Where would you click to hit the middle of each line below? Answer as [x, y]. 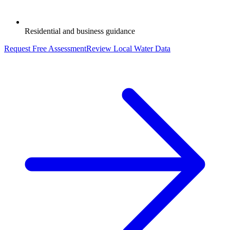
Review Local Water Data [128, 49]
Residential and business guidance [80, 31]
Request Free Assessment [45, 49]
